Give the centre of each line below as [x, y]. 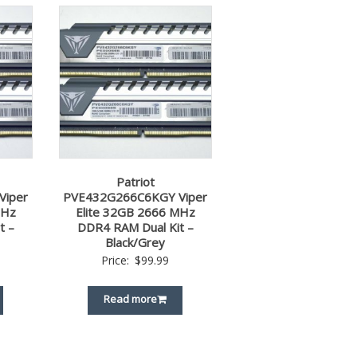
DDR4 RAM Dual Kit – [135, 227]
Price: [117, 260]
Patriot [135, 181]
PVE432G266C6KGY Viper [135, 196]
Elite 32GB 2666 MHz [135, 212]
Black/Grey [135, 242]
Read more [131, 298]
